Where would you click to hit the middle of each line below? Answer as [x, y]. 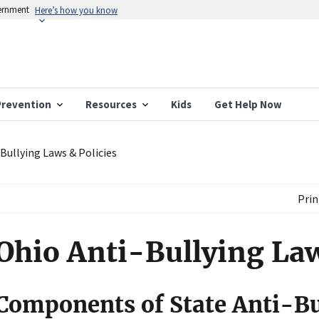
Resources [111, 105]
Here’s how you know [76, 10]
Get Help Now [248, 105]
